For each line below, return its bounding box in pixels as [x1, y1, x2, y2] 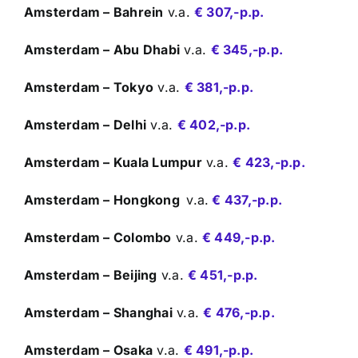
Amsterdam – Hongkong [24, 191, 187, 208]
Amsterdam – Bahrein [24, 3, 164, 20]
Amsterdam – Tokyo [24, 78, 154, 95]
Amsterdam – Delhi [24, 116, 147, 133]
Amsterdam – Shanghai [24, 304, 173, 320]
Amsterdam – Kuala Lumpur [24, 153, 202, 170]
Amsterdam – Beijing [24, 266, 157, 283]
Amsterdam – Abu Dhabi [24, 41, 181, 58]
